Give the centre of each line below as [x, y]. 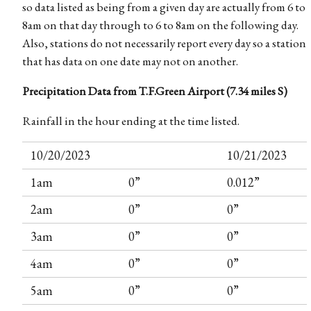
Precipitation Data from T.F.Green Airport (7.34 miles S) [154, 91]
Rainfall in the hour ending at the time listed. [131, 120]
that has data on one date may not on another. [130, 61]
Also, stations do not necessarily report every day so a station [164, 43]
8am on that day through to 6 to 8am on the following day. [160, 25]
